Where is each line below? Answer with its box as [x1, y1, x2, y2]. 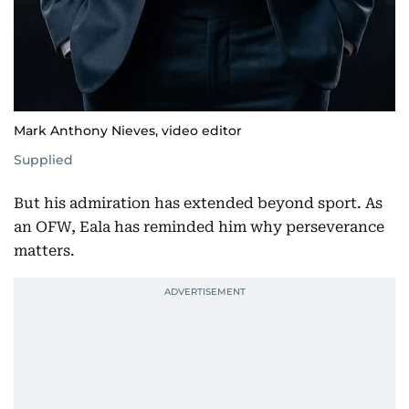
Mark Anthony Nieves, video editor [14, 121, 242, 139]
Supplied [14, 151, 73, 168]
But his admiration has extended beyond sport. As [14, 194, 383, 212]
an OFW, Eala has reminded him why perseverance [14, 217, 384, 236]
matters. [14, 241, 75, 259]
